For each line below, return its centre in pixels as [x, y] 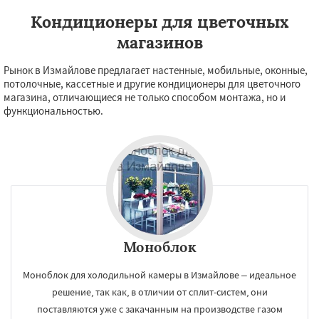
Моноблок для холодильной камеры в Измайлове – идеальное [159, 275]
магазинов [159, 42]
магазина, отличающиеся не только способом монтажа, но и [145, 97]
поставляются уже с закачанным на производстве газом [159, 309]
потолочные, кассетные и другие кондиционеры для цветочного [152, 84]
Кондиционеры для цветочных [159, 22]
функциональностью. [53, 111]
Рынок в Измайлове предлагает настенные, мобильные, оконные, [156, 70]
